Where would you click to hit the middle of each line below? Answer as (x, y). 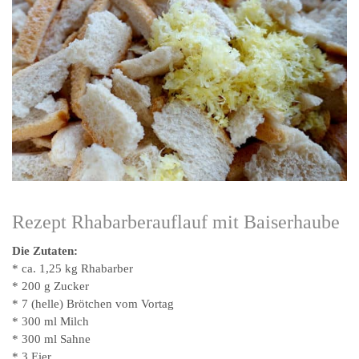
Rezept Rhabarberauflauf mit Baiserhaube (176, 222)
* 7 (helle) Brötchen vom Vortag (93, 304)
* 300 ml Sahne (51, 339)
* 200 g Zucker (50, 286)
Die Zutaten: (45, 251)
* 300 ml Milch (50, 322)
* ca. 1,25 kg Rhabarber (73, 269)
